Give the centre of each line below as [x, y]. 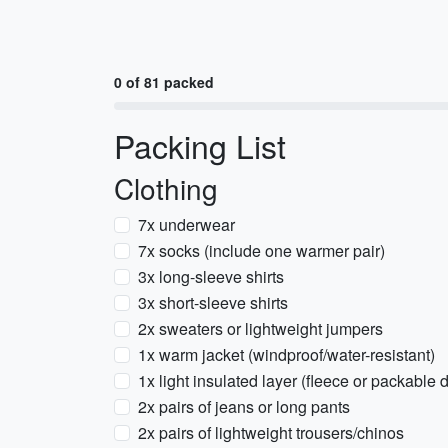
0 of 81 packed [164, 82]
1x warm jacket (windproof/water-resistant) [286, 354]
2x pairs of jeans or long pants [244, 406]
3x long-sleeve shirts [211, 276]
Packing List [200, 145]
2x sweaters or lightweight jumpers [260, 328]
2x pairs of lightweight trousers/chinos [271, 432]
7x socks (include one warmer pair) [261, 250]
